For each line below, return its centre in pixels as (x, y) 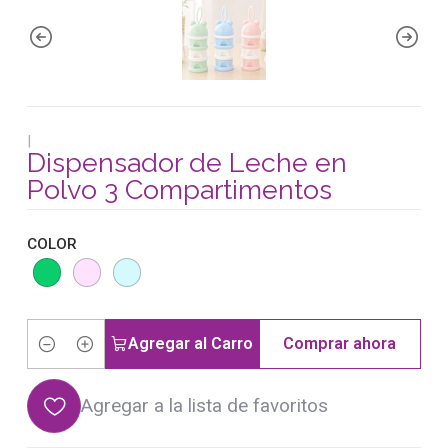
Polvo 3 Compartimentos (179, 189)
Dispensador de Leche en (187, 162)
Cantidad (57, 357)
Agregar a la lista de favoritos (204, 406)
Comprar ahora (340, 344)
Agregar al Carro (191, 344)
